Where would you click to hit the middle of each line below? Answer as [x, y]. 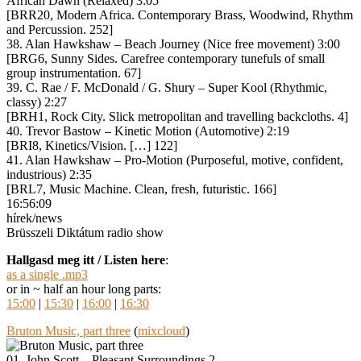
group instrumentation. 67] [74, 73]
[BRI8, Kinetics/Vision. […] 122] [92, 145]
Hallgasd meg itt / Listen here [86, 259]
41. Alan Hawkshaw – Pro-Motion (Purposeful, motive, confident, [175, 160]
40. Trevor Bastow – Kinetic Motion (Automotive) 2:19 [148, 131]
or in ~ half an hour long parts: [84, 288]
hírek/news [34, 218]
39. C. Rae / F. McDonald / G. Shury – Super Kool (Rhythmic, [167, 87]
